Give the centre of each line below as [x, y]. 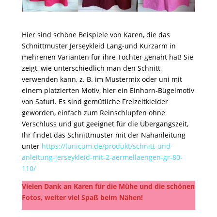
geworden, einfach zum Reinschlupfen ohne [93, 112]
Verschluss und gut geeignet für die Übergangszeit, [105, 124]
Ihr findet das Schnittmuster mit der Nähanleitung [103, 135]
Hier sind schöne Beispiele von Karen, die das [96, 34]
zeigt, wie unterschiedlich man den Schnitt [91, 68]
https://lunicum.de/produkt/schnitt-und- [107, 146]
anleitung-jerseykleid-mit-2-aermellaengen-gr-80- [102, 157]
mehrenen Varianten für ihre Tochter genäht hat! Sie [107, 57]
